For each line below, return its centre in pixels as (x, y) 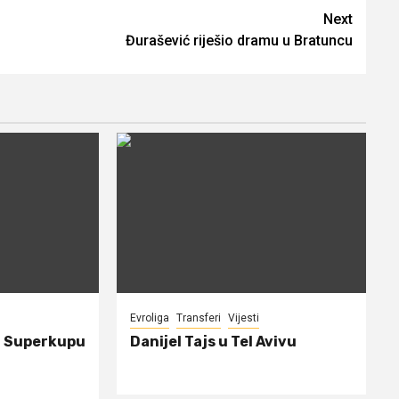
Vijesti (244, 318)
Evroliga (150, 318)
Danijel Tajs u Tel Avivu (214, 341)
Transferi (199, 318)
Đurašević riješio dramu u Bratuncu (239, 40)
